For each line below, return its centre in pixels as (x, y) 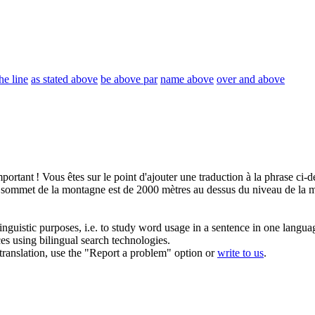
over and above (251, 79)
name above (187, 79)
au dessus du (221, 190)
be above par (129, 79)
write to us (240, 253)
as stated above (64, 79)
